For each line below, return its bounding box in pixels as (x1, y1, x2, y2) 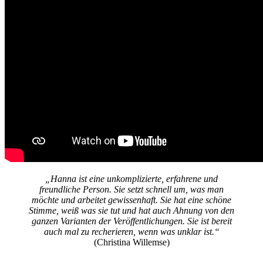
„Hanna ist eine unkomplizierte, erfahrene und (45, 174, 218, 184)
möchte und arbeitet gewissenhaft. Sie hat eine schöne (32, 195, 231, 205)
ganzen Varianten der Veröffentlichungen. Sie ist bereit (31, 216, 232, 227)
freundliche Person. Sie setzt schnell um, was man (39, 184, 224, 195)
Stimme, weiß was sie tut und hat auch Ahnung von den (29, 205, 234, 216)
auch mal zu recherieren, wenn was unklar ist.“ (43, 227, 220, 237)
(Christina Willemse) (93, 237, 170, 248)
